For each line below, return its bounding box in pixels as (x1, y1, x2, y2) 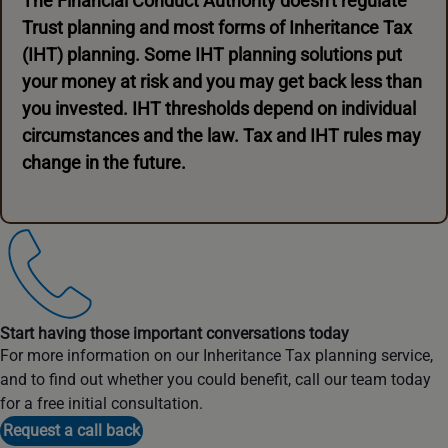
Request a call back (3, 421, 140, 440)
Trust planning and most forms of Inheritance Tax (22, 17, 412, 38)
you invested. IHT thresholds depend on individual (22, 98, 416, 119)
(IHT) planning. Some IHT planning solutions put (22, 44, 402, 65)
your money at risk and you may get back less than (22, 71, 422, 92)
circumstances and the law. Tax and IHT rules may (22, 125, 421, 146)
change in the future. (22, 152, 186, 173)
